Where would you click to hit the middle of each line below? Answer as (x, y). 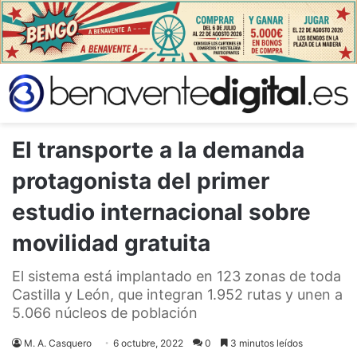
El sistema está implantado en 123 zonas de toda (177, 276)
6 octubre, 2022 (148, 343)
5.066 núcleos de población (105, 312)
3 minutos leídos (265, 343)
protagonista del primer (141, 180)
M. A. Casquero (58, 343)
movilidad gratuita (111, 243)
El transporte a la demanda (158, 149)
